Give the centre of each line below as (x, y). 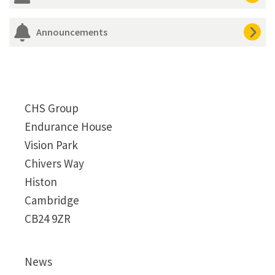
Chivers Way (54, 163)
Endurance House (68, 126)
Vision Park (51, 145)
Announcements (72, 32)
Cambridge (52, 200)
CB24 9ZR (48, 218)
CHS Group (52, 108)
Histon (41, 181)
